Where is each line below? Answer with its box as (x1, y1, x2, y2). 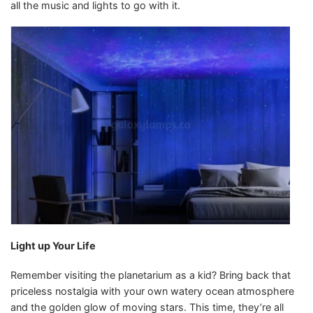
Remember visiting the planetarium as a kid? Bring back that (10, 268, 291, 281)
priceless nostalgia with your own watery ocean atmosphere (10, 284, 294, 297)
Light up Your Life (10, 239, 96, 252)
